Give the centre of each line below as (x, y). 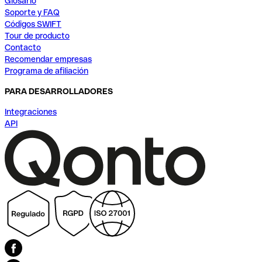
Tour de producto (37, 36)
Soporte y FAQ (32, 13)
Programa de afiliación (46, 71)
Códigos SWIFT (33, 24)
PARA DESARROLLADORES (59, 92)
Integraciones (31, 112)
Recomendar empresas (48, 59)
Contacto (23, 48)
